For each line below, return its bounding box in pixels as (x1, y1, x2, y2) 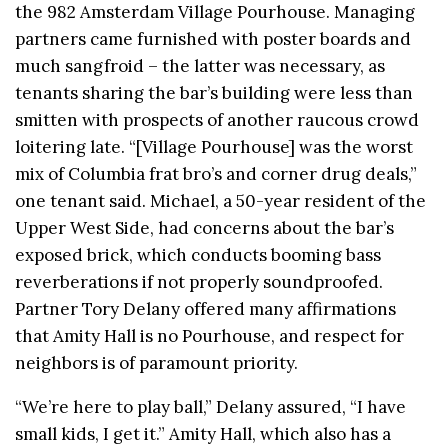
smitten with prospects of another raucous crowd (15, 108, 419, 131)
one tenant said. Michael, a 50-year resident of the (15, 189, 426, 212)
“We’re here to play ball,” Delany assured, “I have (15, 395, 406, 418)
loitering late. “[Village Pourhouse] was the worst (15, 135, 413, 158)
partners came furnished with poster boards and (15, 27, 411, 50)
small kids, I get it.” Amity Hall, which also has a (15, 422, 391, 445)
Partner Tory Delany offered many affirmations (15, 297, 396, 320)
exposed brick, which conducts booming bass (15, 243, 381, 266)
